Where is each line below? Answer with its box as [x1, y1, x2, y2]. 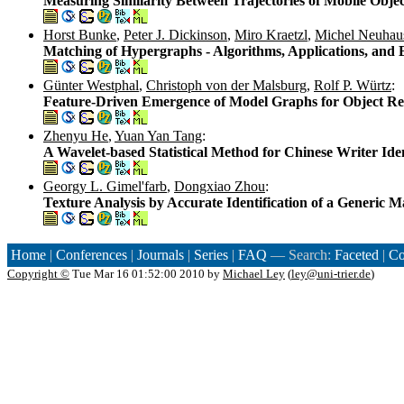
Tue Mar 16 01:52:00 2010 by [69, 266, 223, 280]
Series [194, 246, 228, 262]
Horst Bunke [43, 26, 116, 42]
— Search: [267, 246, 335, 262]
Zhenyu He [43, 127, 108, 143]
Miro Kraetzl [234, 26, 308, 42]
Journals [137, 246, 184, 262]
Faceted [335, 246, 379, 262]
